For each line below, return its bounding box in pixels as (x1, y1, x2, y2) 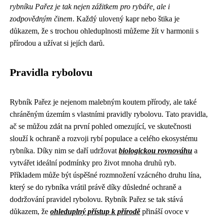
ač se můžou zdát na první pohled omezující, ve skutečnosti (10, 122, 191, 131)
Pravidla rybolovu (10, 67, 92, 79)
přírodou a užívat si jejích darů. (10, 39, 105, 48)
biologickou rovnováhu (119, 146, 192, 155)
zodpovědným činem (10, 15, 73, 23)
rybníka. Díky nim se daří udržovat (10, 146, 119, 155)
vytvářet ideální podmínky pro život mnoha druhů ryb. (10, 159, 176, 167)
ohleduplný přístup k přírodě (50, 207, 140, 216)
